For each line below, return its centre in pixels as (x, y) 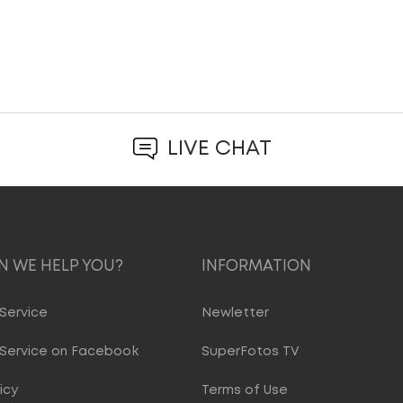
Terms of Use (245, 391)
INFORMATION (256, 267)
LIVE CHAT (219, 149)
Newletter (235, 313)
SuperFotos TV (251, 352)
